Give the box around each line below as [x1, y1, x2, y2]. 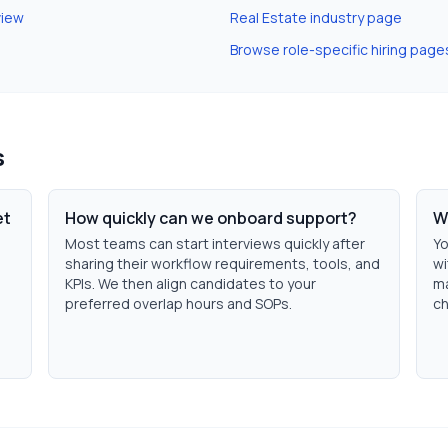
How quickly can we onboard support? [65, 207, 357, 229]
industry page [307, 8, 402, 27]
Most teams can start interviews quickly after [65, 234, 365, 253]
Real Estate [230, 8, 307, 27]
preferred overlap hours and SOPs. [65, 294, 292, 313]
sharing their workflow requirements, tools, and [65, 254, 380, 273]
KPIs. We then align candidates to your [65, 274, 316, 293]
